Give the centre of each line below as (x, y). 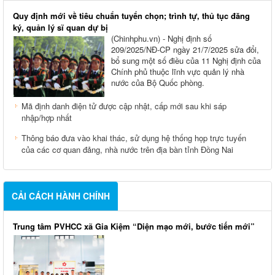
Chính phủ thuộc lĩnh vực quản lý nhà (178, 75)
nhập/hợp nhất (47, 121)
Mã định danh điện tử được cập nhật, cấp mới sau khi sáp (124, 109)
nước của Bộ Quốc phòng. (158, 86)
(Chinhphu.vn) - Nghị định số (161, 42)
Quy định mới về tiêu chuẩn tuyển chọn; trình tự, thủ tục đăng (131, 19)
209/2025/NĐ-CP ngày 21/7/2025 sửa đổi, (185, 53)
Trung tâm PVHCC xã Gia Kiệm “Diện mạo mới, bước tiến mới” (134, 230)
